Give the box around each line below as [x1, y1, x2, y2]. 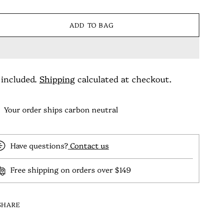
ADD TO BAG [69, 20, 114, 30]
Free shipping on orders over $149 [10, 164, 131, 175]
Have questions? [10, 140, 68, 150]
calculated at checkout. [74, 73, 172, 84]
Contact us [68, 140, 109, 150]
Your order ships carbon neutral [3, 104, 118, 114]
